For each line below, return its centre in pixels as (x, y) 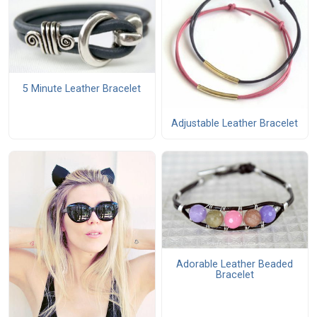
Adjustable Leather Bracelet (235, 123)
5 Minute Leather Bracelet (82, 88)
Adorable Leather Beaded (235, 264)
